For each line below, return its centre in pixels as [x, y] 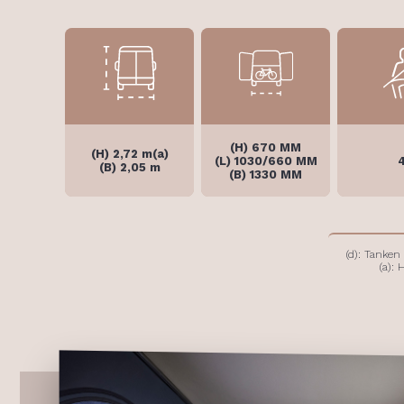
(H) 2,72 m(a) [129, 154]
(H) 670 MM [266, 147]
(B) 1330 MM [266, 174]
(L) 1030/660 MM [266, 161]
